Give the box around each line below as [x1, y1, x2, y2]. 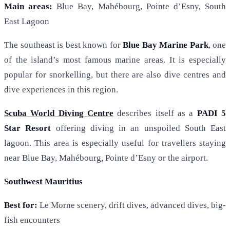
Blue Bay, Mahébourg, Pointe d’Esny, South [52, 2, 226, 12]
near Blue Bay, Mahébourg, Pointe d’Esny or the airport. [4, 153, 208, 163]
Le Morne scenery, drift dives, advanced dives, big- [37, 200, 226, 210]
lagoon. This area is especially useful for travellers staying [4, 138, 226, 148]
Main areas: [4, 2, 53, 12]
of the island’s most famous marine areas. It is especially [4, 55, 226, 65]
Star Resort [4, 123, 51, 133]
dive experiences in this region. [4, 85, 118, 95]
